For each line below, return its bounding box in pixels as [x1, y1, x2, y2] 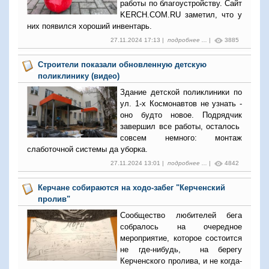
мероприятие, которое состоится [120, 234, 242, 243]
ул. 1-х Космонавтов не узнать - [120, 99, 242, 108]
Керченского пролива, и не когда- [120, 256, 242, 265]
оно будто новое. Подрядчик [120, 110, 242, 119]
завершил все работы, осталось [120, 122, 242, 131]
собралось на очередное [120, 222, 242, 231]
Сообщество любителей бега [120, 211, 242, 220]
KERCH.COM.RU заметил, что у [120, 10, 242, 19]
